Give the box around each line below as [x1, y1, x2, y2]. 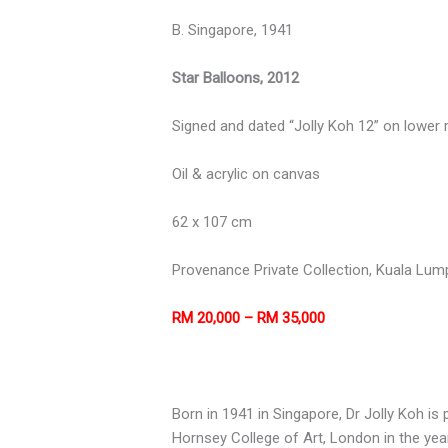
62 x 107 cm [172, 213, 253, 232]
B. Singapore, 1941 [172, 21, 294, 40]
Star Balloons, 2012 [172, 69, 300, 88]
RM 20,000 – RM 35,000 [172, 309, 326, 328]
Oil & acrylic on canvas [172, 165, 321, 184]
